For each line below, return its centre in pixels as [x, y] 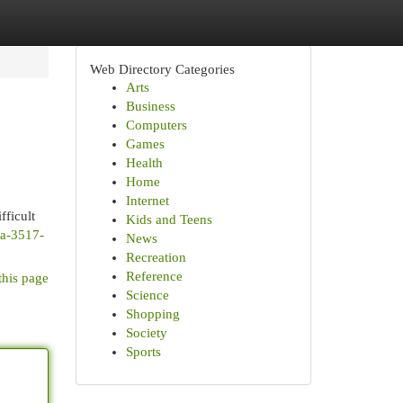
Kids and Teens [169, 219]
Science [147, 295]
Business [150, 106]
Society [146, 333]
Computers [156, 125]
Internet [147, 201]
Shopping [152, 314]
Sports [143, 352]
